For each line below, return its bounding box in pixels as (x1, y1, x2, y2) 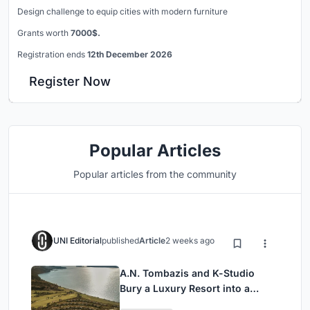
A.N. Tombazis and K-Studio (120, 266, 255, 279)
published (102, 235, 139, 246)
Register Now (29, 73, 111, 89)
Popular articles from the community (73, 167, 237, 180)
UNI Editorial (53, 235, 102, 246)
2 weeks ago (165, 235, 215, 246)
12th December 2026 (87, 48, 172, 60)
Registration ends (17, 48, 87, 60)
